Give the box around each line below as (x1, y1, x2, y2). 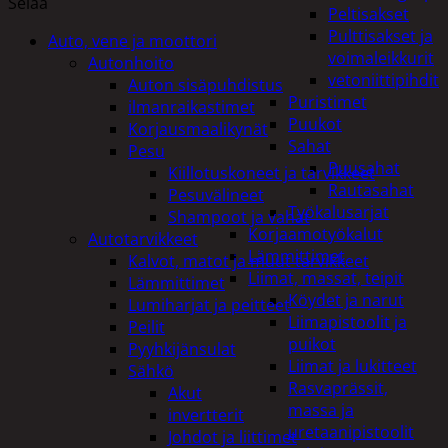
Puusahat (328, 157, 400, 179)
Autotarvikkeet (88, 227, 198, 250)
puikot (288, 333, 336, 355)
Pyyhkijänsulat (128, 337, 236, 360)
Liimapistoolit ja (288, 311, 407, 333)
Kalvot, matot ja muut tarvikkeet (128, 249, 369, 272)
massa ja (288, 399, 354, 421)
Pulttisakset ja (328, 25, 433, 47)
